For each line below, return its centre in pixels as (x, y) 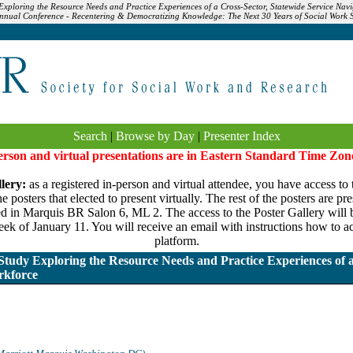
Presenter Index (242, 136)
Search (90, 136)
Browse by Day (155, 136)
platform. (176, 241)
